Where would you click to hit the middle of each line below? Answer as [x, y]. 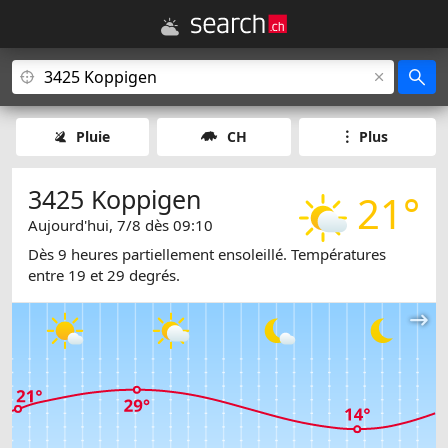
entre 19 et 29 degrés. [104, 275]
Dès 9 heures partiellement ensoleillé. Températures [207, 254]
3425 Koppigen [114, 199]
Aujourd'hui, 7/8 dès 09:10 [120, 225]
